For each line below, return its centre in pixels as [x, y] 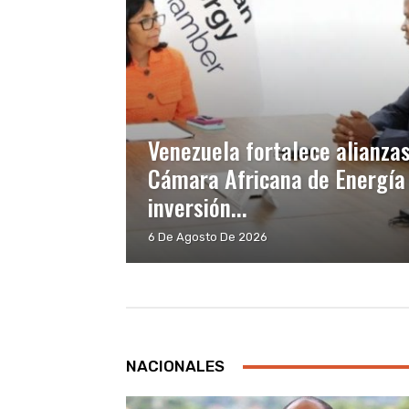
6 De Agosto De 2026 [208, 237]
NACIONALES [175, 366]
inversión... [198, 207]
